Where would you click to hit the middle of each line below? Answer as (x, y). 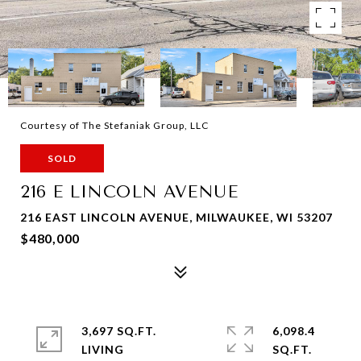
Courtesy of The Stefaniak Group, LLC (114, 125)
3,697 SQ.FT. (119, 331)
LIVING (103, 349)
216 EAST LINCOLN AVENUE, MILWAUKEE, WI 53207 (176, 217)
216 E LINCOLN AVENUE (129, 192)
